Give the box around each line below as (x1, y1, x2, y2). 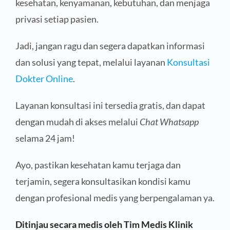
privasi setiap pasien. (15, 13, 99, 25)
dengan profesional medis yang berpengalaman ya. (15, 191, 215, 203)
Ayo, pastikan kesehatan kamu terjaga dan (15, 159, 181, 170)
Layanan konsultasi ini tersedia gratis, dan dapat (15, 99, 205, 111)
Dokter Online (15, 72, 73, 84)
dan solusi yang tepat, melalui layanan (15, 56, 167, 68)
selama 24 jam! (15, 132, 75, 144)
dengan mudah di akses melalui (15, 116, 140, 127)
